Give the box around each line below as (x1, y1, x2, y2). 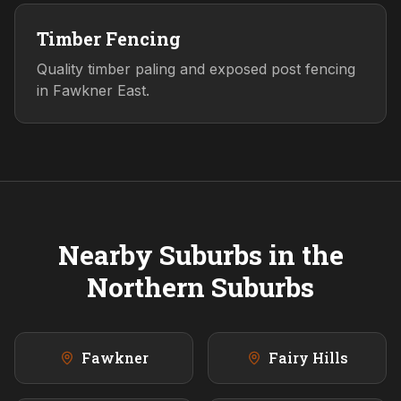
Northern (87, 269, 205, 305)
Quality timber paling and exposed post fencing (37, 60, 355, 79)
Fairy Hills (268, 348, 348, 368)
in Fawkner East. (37, 81, 149, 100)
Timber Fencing (37, 27, 181, 51)
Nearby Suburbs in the (57, 237, 344, 273)
